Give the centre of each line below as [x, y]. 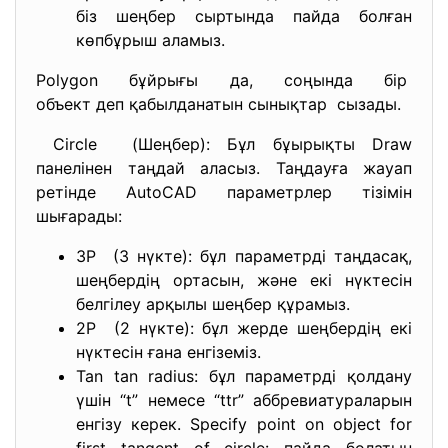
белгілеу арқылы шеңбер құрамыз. [213, 304]
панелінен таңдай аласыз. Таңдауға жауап [224, 168]
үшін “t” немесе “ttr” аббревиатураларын [244, 400]
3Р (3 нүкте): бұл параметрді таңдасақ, [244, 256]
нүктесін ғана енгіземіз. [168, 352]
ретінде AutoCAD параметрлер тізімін [224, 192]
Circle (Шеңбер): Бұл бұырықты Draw [224, 144]
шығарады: [79, 216]
